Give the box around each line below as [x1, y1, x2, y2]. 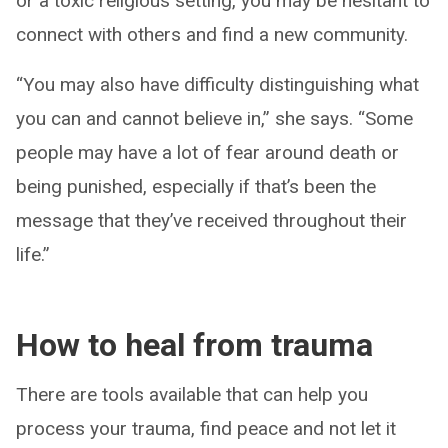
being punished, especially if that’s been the [16, 174, 376, 198]
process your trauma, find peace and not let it [16, 416, 396, 440]
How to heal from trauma [16, 325, 373, 364]
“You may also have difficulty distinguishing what [16, 72, 419, 96]
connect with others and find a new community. [16, 22, 408, 46]
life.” [16, 242, 50, 266]
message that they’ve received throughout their [16, 208, 407, 232]
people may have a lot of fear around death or [16, 140, 399, 164]
